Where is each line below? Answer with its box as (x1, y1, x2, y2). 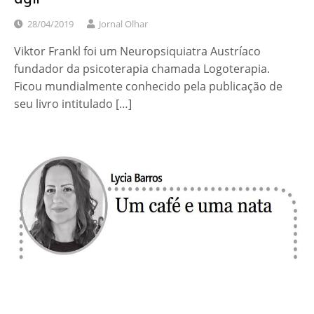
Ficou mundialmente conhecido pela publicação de (14, 78, 282, 94)
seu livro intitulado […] (14, 95, 132, 111)
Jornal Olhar (99, 17, 148, 30)
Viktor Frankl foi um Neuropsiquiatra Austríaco (14, 43, 261, 59)
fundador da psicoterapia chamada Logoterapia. (14, 60, 270, 76)
